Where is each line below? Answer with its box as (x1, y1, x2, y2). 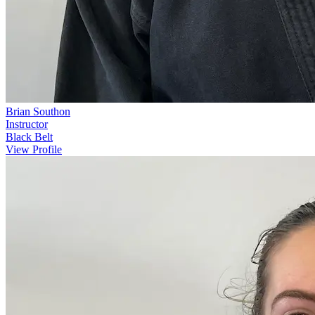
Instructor (6, 118, 48, 131)
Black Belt (6, 131, 53, 143)
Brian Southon (6, 105, 70, 118)
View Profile (6, 143, 62, 156)
